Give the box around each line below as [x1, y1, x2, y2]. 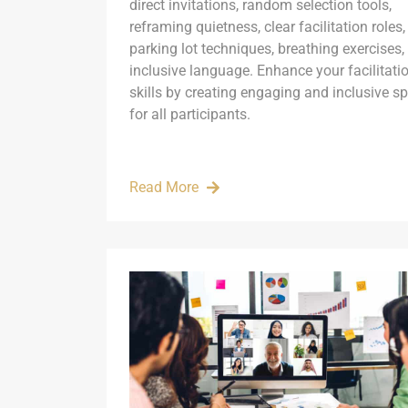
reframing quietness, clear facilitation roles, [129, 17, 405, 36]
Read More [129, 178, 199, 196]
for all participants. [129, 105, 250, 123]
